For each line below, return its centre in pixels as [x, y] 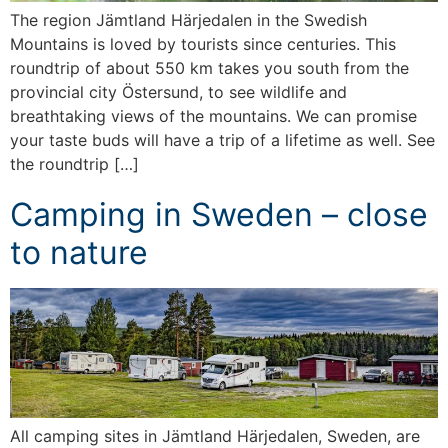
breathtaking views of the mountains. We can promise [213, 116]
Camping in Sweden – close [219, 215]
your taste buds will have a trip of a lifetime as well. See [222, 140]
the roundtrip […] [74, 164]
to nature [79, 253]
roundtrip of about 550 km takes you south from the [209, 68]
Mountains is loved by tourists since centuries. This [203, 44]
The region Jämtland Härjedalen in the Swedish [188, 20]
